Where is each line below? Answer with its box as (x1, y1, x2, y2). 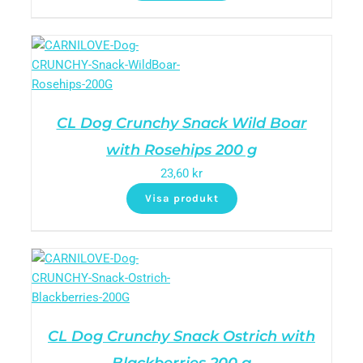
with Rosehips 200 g (106, 141, 257, 159)
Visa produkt (144, 192, 219, 204)
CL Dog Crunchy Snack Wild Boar (56, 114, 307, 132)
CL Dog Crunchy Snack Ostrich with (48, 327, 315, 345)
